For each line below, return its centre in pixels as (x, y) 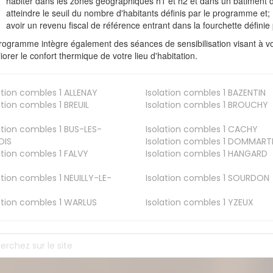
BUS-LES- (82, 129)
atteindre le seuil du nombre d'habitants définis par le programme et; (138, 13)
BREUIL (76, 105)
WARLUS (80, 203)
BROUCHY (246, 105)
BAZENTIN (245, 93)
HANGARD (246, 154)
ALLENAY (80, 93)
